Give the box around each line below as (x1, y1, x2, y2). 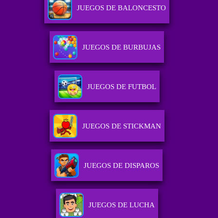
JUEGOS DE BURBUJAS (82, 43, 161, 52)
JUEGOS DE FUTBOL (87, 83, 156, 91)
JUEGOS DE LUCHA (88, 201, 155, 209)
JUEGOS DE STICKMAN (82, 122, 161, 130)
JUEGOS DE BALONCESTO (77, 4, 166, 12)
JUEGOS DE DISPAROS (84, 162, 160, 170)
